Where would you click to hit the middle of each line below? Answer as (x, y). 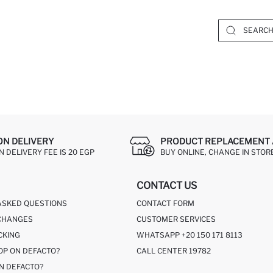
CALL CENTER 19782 (174, 251)
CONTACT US (167, 186)
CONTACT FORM (165, 203)
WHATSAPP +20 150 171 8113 (190, 235)
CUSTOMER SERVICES (176, 219)
